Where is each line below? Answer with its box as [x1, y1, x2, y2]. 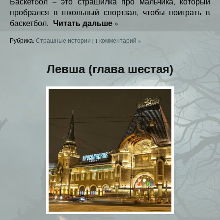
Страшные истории [36, 36, 91, 45]
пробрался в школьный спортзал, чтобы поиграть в [10, 7, 210, 18]
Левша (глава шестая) [47, 62, 173, 76]
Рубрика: [10, 36, 36, 45]
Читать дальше [53, 17, 112, 29]
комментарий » [98, 36, 141, 45]
